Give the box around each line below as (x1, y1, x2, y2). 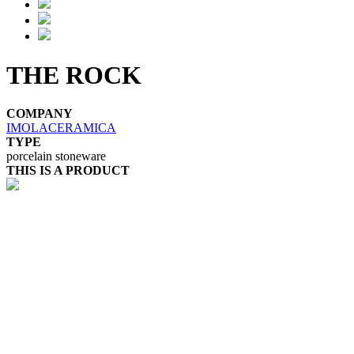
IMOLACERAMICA (6, 121, 116, 135)
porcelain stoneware (6, 149, 106, 164)
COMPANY (6, 107, 73, 121)
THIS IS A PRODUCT (6, 164, 130, 178)
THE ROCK (6, 60, 141, 89)
